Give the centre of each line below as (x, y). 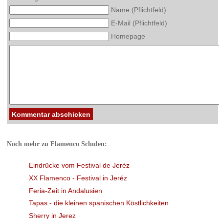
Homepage (128, 36)
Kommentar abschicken (51, 114)
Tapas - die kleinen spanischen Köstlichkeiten (99, 203)
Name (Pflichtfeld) (138, 10)
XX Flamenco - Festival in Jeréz (78, 178)
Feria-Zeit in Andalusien (66, 190)
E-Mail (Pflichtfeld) (139, 23)
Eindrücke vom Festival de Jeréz (79, 165)
